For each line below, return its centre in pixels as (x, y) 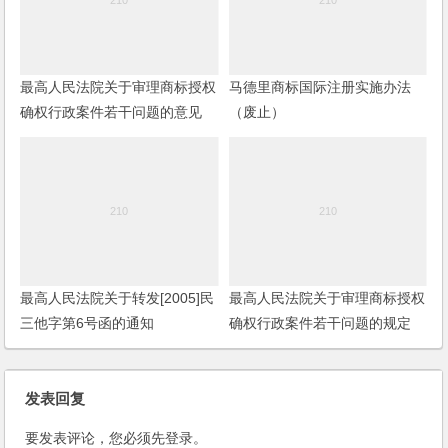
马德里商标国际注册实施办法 (319, 87)
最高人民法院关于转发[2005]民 (117, 297)
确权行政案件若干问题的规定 (319, 322)
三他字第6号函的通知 (87, 322)
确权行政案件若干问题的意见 (111, 112)
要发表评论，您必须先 (95, 437)
